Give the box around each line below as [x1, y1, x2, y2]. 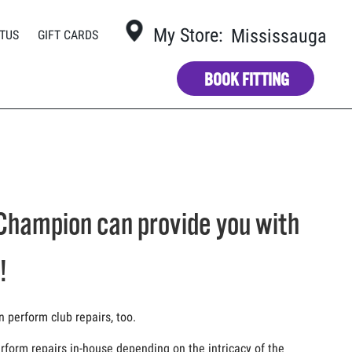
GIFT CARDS [38, 27, 98, 42]
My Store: [153, 24, 223, 47]
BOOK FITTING [204, 68, 289, 90]
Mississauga [231, 25, 327, 48]
